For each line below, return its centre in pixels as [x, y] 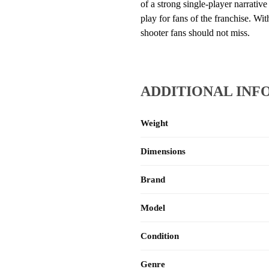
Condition [160, 236]
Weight [154, 123]
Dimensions [163, 152]
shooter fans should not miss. [195, 32]
